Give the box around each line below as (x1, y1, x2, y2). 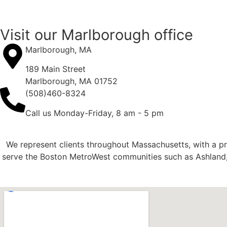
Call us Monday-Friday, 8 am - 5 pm (25, 107, 164, 118)
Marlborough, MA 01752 (25, 76, 118, 87)
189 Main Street (25, 64, 86, 74)
